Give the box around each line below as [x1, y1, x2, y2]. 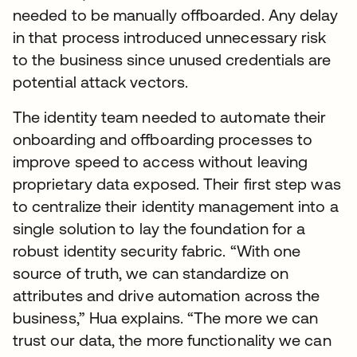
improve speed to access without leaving [13, 152, 308, 171]
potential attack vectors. [13, 73, 193, 92]
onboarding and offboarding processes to [13, 130, 313, 149]
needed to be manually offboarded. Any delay [13, 6, 339, 25]
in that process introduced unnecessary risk [13, 28, 327, 47]
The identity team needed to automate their [13, 108, 327, 127]
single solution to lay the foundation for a [13, 219, 306, 238]
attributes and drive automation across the [13, 286, 320, 305]
